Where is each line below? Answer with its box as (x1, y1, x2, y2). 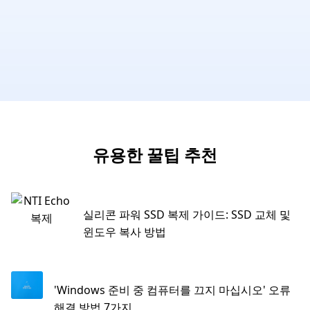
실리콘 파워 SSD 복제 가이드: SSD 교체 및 (82, 206, 291, 222)
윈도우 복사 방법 (82, 224, 166, 239)
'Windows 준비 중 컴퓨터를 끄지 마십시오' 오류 (54, 282, 291, 298)
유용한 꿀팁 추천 (93, 143, 217, 166)
